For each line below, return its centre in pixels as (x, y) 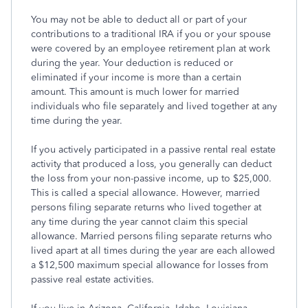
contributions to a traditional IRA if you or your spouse (151, 34)
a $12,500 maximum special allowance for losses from (150, 265)
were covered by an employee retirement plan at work (151, 48)
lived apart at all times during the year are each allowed (153, 251)
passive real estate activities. (92, 279)
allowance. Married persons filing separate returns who (152, 236)
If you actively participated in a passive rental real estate (153, 150)
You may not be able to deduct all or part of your (139, 20)
